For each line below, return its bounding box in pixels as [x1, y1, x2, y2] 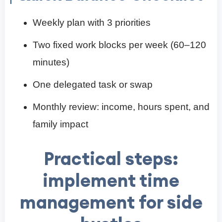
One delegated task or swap [33, 79, 153, 90]
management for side [19, 191, 203, 214]
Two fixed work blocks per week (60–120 [33, 40, 206, 51]
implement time [43, 169, 179, 192]
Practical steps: [44, 147, 178, 170]
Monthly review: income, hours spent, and [33, 102, 210, 112]
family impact [33, 119, 88, 130]
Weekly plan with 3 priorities [33, 17, 151, 28]
